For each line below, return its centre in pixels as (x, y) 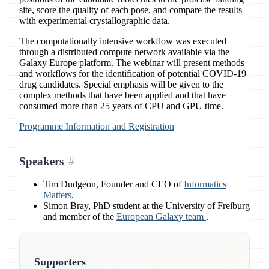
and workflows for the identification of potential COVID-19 (133, 74)
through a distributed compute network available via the (124, 52)
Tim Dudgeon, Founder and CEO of (113, 184)
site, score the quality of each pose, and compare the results (131, 10)
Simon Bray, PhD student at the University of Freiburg (147, 206)
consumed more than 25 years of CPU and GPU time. (121, 106)
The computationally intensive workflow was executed (123, 41)
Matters (57, 195)
